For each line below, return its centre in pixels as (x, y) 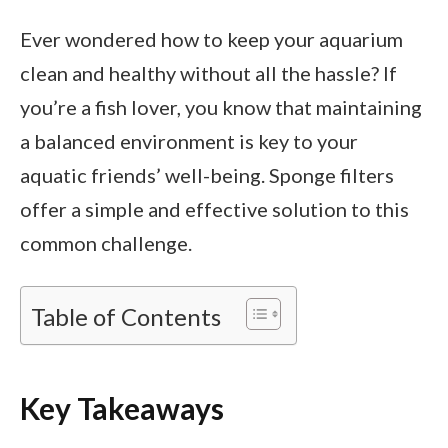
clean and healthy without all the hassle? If (208, 73)
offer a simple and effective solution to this (214, 209)
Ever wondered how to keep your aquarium (211, 39)
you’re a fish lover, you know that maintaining (221, 107)
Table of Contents (126, 316)
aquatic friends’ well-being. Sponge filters (207, 175)
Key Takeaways (122, 407)
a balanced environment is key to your (189, 141)
